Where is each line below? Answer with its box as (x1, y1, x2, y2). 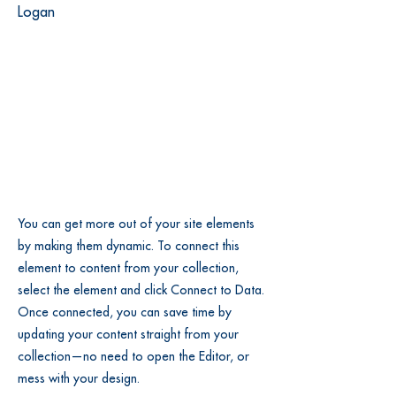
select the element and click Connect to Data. (18, 284, 264, 296)
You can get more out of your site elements (18, 217, 255, 230)
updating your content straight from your (18, 328, 239, 340)
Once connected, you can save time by (18, 306, 232, 318)
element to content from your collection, (18, 262, 239, 274)
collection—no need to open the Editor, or (18, 350, 249, 362)
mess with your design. (18, 372, 143, 385)
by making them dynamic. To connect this (18, 240, 240, 252)
